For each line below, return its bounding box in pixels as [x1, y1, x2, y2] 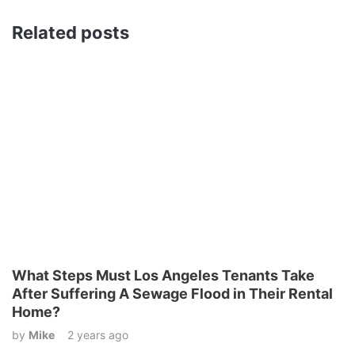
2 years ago [67, 328, 128, 342]
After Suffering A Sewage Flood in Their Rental [12, 285, 333, 303]
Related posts [12, 22, 129, 44]
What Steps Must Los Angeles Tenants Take [12, 267, 315, 284]
